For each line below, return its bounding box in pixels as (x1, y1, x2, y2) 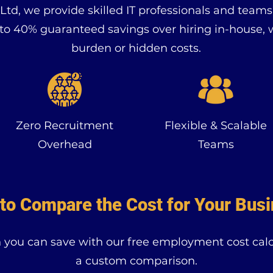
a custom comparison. (75, 254, 197, 268)
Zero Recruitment (16, 119, 113, 132)
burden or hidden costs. (71, 41, 201, 55)
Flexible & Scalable (165, 119, 267, 132)
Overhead (37, 138, 92, 151)
